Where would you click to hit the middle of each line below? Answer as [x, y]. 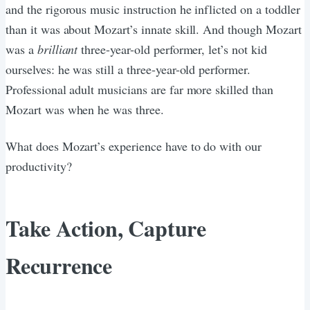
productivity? [39, 166]
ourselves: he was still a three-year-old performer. [128, 69]
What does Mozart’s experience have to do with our [134, 146]
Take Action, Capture [106, 228]
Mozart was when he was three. [85, 109]
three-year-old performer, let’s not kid [172, 49]
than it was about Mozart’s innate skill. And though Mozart [154, 29]
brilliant [57, 49]
